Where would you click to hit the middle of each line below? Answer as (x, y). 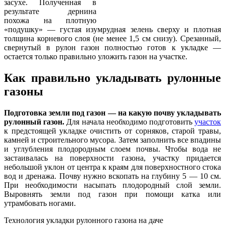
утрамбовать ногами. (40, 203)
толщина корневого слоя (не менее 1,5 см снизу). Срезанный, (113, 38)
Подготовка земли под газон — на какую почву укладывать (113, 113)
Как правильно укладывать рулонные (113, 78)
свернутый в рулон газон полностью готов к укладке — (113, 47)
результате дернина (50, 11)
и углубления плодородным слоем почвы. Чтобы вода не (113, 149)
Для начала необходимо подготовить (131, 122)
